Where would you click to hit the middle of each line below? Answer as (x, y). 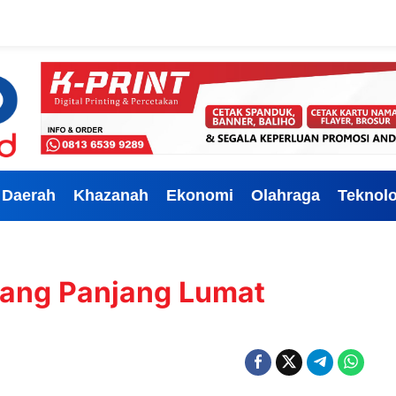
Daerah (29, 195)
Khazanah (111, 195)
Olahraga (286, 195)
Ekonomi (200, 195)
